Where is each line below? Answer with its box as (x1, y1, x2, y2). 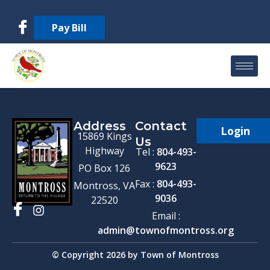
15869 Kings (77, 130, 132, 143)
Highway (84, 144, 124, 158)
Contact (135, 119, 187, 134)
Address (74, 119, 126, 134)
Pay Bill (52, 21, 87, 34)
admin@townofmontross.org (98, 224, 234, 237)
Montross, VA (74, 179, 135, 193)
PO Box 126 (78, 162, 130, 175)
